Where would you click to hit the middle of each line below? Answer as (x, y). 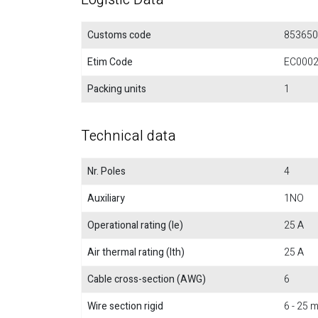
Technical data (128, 136)
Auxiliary (106, 198)
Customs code (119, 35)
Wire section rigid (125, 306)
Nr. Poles (106, 171)
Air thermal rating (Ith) (136, 252)
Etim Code (110, 62)
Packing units (117, 89)
